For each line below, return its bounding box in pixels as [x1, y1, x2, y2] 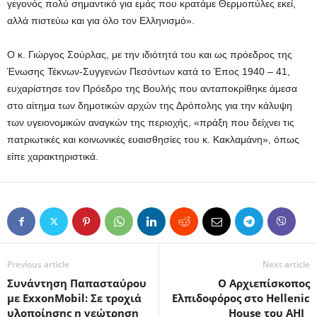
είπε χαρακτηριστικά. [7, 151, 98, 163]
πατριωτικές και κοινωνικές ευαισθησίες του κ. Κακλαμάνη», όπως [7, 134, 299, 146]
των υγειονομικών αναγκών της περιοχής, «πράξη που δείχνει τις [7, 117, 294, 129]
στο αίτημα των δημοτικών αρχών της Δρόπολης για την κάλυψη [7, 100, 292, 112]
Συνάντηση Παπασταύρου [7, 276, 146, 291]
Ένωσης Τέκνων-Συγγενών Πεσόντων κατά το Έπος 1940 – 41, [7, 66, 290, 78]
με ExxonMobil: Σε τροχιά [7, 291, 142, 306]
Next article [263, 258, 310, 271]
